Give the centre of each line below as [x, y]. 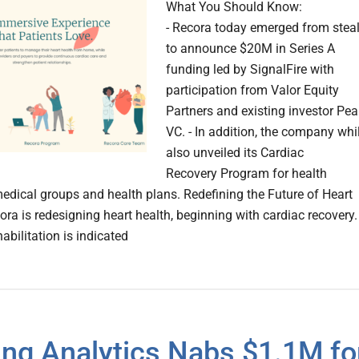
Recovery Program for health [246, 174]
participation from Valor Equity [252, 91]
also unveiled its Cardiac [235, 153]
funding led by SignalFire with [250, 70]
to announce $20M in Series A [250, 49]
